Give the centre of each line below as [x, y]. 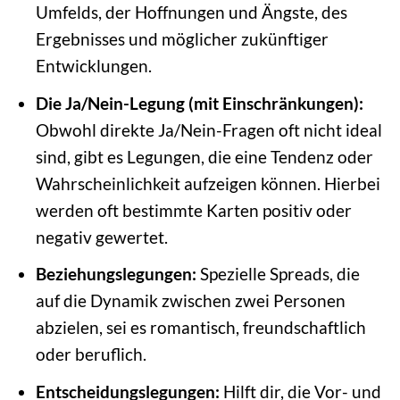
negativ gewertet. [101, 237]
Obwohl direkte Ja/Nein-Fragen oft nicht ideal [208, 129]
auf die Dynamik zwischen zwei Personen [190, 301]
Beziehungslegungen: [116, 274]
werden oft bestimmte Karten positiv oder [193, 210]
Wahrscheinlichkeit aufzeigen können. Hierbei [208, 183]
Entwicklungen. [93, 66]
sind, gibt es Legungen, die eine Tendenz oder [204, 156]
